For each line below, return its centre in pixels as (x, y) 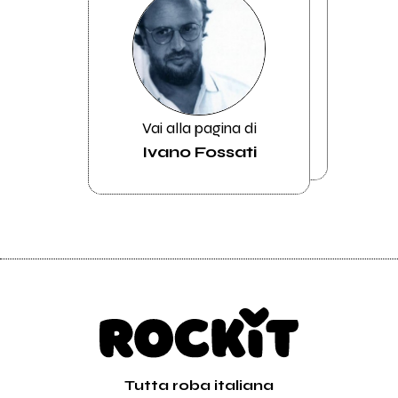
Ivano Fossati (199, 152)
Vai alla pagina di (199, 127)
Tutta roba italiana (199, 385)
